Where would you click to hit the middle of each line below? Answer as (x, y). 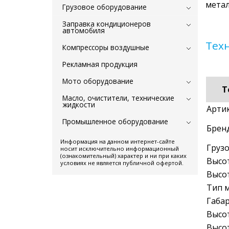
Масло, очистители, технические (118, 98)
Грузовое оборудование (105, 7)
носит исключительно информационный (120, 148)
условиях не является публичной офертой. (122, 163)
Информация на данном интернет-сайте (118, 141)
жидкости (79, 104)
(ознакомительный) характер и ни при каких (123, 155)
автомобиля (84, 30)
